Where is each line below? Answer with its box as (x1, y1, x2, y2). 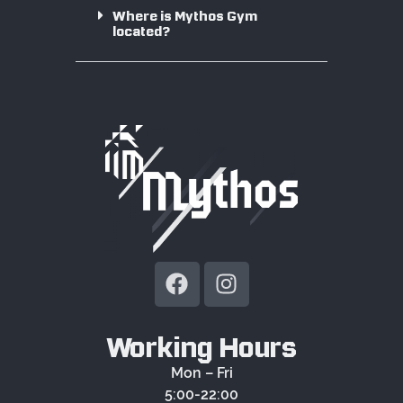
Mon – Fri (170, 363, 233, 381)
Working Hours (106, 333, 297, 363)
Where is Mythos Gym (112, 8, 258, 23)
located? (112, 23, 171, 39)
